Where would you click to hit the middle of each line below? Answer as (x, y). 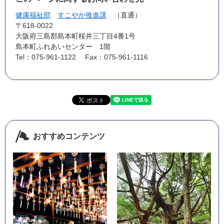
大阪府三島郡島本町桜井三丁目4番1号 (75, 36)
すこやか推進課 (82, 15)
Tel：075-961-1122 (46, 57)
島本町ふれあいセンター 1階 (63, 46)
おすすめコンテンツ (69, 136)
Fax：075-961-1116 (116, 57)
